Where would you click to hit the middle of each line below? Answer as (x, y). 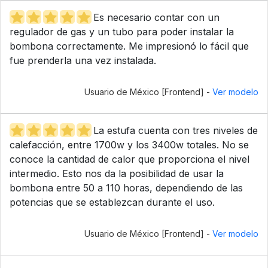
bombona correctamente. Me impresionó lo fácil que (129, 46)
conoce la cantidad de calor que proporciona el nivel (130, 159)
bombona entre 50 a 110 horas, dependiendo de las (126, 188)
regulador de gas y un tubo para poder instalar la (122, 31)
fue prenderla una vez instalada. (83, 60)
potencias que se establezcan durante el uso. (112, 202)
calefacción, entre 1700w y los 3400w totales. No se (129, 144)
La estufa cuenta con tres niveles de (176, 130)
